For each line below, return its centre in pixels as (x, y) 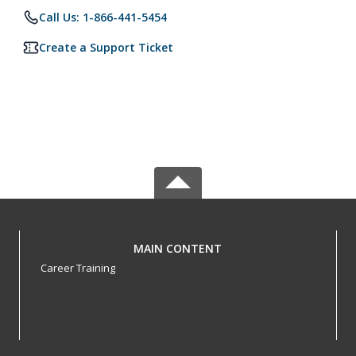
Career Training (77, 268)
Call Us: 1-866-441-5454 (103, 17)
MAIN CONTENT (178, 248)
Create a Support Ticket (106, 47)
